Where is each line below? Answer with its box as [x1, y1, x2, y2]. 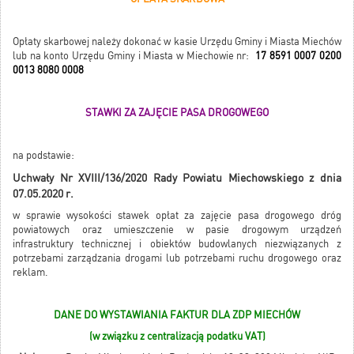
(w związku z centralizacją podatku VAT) [88, 330, 265, 343]
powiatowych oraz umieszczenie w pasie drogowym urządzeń [13, 224, 341, 236]
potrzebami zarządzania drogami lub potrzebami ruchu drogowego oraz [13, 252, 341, 265]
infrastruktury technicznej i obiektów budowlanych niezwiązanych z [13, 238, 341, 250]
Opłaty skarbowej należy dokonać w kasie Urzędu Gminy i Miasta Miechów [13, 36, 341, 48]
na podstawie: [13, 149, 74, 162]
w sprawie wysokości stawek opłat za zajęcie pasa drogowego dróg [13, 209, 341, 222]
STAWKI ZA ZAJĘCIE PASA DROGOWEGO [85, 107, 269, 119]
